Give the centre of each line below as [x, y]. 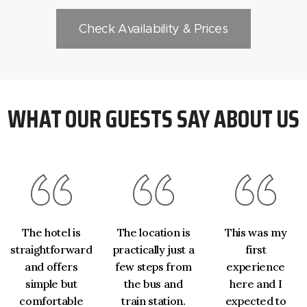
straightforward [51, 250]
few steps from [153, 267]
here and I [256, 284]
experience [256, 267]
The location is [153, 233]
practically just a [153, 250]
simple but [51, 284]
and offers [51, 267]
